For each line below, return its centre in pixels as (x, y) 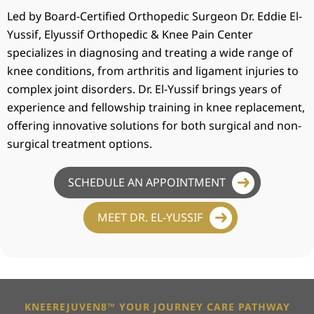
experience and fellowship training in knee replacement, (156, 108)
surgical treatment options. (80, 144)
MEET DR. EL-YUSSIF (150, 218)
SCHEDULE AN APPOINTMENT (146, 183)
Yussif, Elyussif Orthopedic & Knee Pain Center (130, 35)
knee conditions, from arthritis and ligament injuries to (153, 71)
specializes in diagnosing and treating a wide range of (150, 53)
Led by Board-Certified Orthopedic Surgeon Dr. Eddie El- (155, 16)
